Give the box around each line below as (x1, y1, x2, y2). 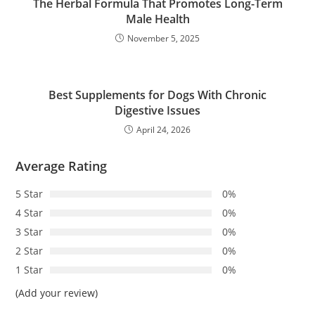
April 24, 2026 (136, 124, 191, 136)
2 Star (15, 244, 44, 258)
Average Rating (15, 157, 108, 175)
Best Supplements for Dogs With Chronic (49, 87, 266, 103)
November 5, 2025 (127, 32, 200, 45)
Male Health (125, 11, 190, 27)
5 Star (15, 187, 44, 201)
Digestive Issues (115, 103, 200, 119)
